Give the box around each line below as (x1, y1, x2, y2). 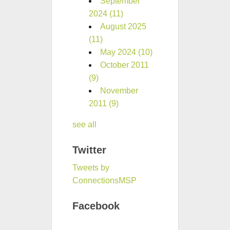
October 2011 (100, 60, 149, 69)
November (100, 86, 138, 95)
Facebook (72, 200, 120, 212)
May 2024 (100, 47, 138, 56)
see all (72, 120, 97, 129)
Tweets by (72, 163, 109, 172)
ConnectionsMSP (72, 176, 137, 185)
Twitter (72, 144, 106, 156)
